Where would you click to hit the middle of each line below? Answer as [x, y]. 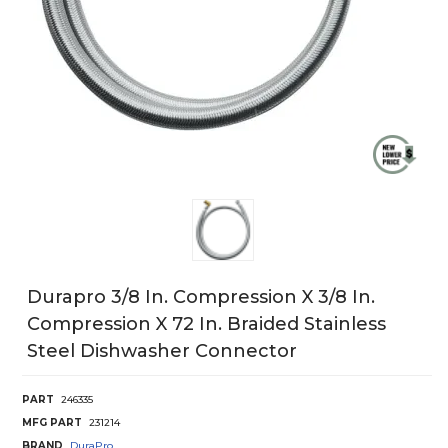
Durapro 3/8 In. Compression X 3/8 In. [201, 296]
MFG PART [52, 422]
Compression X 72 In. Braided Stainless [206, 323]
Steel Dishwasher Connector [162, 350]
